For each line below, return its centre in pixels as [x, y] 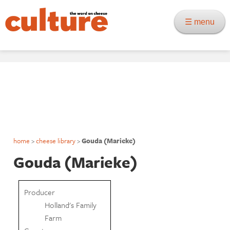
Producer [40, 192]
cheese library [56, 140]
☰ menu [203, 22]
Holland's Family [71, 205]
